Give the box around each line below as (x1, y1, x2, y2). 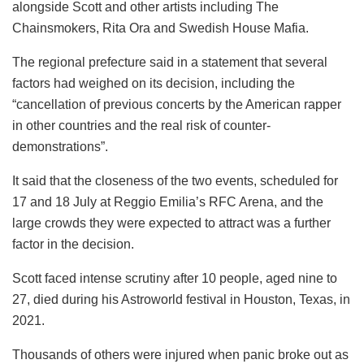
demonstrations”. (12, 140, 108, 154)
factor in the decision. (12, 237, 134, 252)
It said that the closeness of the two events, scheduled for (12, 174, 338, 188)
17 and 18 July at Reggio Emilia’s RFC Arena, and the (12, 195, 323, 210)
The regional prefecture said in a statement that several (12, 55, 327, 70)
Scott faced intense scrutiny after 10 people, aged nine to (12, 271, 337, 286)
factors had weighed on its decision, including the (12, 76, 295, 91)
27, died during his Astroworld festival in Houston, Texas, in (12, 292, 350, 307)
